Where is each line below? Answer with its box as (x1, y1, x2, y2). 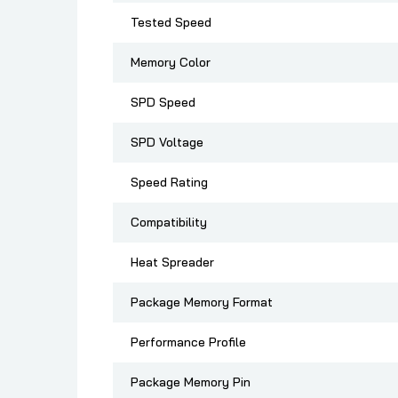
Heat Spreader (131, 254, 214, 271)
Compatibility (131, 214, 207, 231)
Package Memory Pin (131, 374, 251, 391)
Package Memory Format (131, 294, 273, 311)
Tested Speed (131, 14, 211, 31)
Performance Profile (131, 334, 246, 351)
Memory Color (131, 54, 211, 71)
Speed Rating (131, 174, 208, 191)
